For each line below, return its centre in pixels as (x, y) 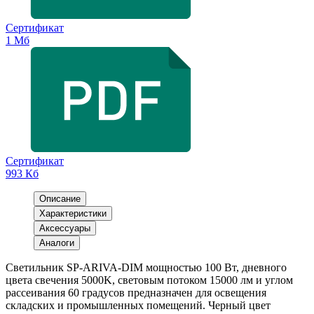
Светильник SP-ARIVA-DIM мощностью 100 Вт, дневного (146, 268)
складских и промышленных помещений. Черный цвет (138, 306)
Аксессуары (65, 228)
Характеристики (73, 214)
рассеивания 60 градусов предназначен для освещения (136, 293)
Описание (60, 199)
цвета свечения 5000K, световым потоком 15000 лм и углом (149, 280)
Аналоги (57, 243)
